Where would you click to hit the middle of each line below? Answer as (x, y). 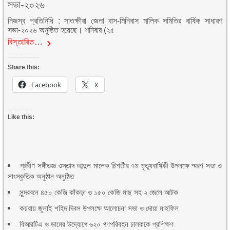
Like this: (21, 117)
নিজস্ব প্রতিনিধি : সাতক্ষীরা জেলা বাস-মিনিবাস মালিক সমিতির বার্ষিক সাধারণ (115, 21)
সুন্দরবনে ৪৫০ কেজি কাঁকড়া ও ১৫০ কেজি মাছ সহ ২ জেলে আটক (99, 192)
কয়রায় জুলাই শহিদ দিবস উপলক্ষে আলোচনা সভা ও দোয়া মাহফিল (99, 208)
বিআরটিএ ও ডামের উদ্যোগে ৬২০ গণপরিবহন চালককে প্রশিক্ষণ (97, 224)
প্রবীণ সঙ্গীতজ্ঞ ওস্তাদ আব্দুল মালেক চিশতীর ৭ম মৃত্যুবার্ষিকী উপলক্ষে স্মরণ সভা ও (121, 165)
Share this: (24, 67)
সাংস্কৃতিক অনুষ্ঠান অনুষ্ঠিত (41, 176)
